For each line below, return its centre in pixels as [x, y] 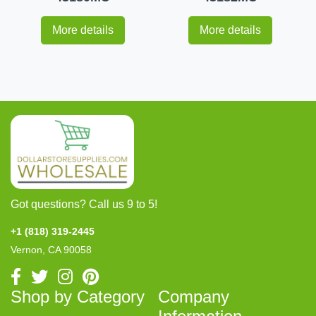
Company [194, 297]
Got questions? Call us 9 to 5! [84, 205]
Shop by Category [78, 297]
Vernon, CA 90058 [51, 250]
